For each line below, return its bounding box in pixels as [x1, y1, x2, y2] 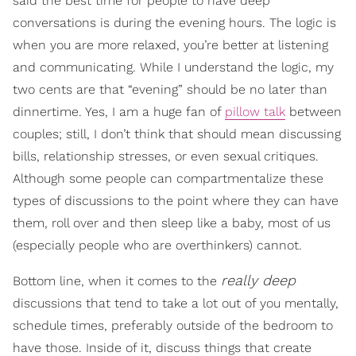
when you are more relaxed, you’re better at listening [13, 37, 328, 52]
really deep [221, 271, 296, 288]
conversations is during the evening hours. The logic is [13, 14, 336, 30]
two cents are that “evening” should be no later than [13, 81, 327, 97]
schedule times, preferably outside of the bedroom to [13, 317, 333, 333]
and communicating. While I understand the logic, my [13, 59, 334, 75]
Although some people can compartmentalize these [13, 170, 323, 186]
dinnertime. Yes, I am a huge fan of [13, 103, 225, 119]
